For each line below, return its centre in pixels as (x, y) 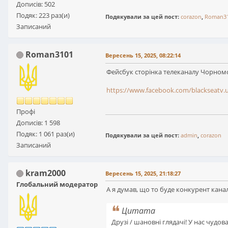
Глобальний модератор (57, 184)
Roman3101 (49, 54)
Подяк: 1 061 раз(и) (46, 134)
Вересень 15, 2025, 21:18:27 (143, 173)
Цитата (138, 210)
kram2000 (46, 173)
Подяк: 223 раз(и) (43, 15)
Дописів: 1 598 (38, 122)
